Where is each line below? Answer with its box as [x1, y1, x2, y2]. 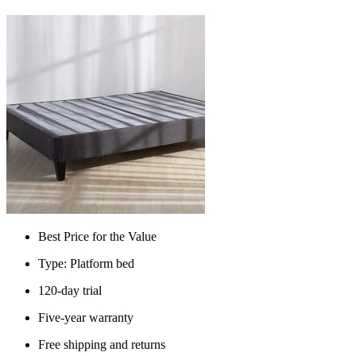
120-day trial [38, 284, 102, 298]
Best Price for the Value [38, 230, 157, 244]
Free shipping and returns [38, 338, 165, 352]
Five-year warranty [38, 311, 133, 325]
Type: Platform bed [38, 257, 134, 271]
